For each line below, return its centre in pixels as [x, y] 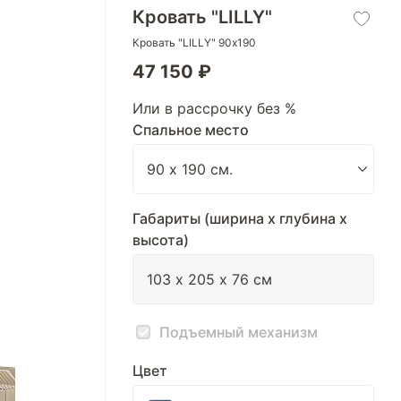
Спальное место [191, 130]
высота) [161, 240]
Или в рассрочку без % [214, 108]
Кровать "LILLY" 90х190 [194, 43]
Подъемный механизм [239, 332]
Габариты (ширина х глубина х [240, 218]
